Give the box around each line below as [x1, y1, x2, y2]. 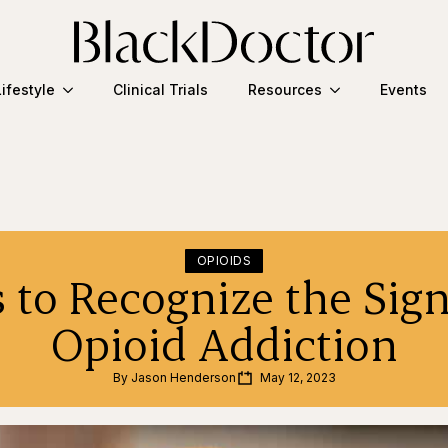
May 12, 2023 [259, 369, 336, 385]
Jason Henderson [130, 369, 236, 385]
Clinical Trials [112, 81, 208, 99]
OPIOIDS [196, 252, 252, 268]
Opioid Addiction [50, 313, 398, 372]
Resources [247, 81, 322, 99]
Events [379, 81, 427, 99]
